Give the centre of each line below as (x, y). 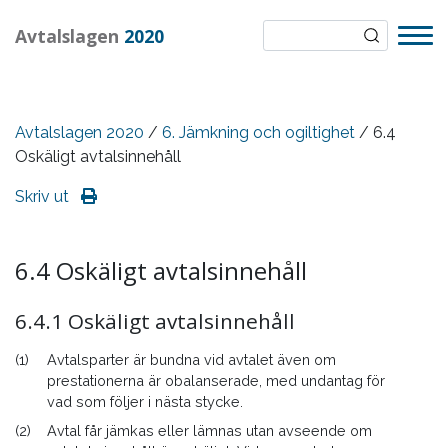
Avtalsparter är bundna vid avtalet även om (191, 359)
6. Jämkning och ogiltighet (258, 132)
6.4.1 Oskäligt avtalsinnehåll (155, 321)
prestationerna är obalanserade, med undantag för (216, 380)
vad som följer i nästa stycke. (145, 401)
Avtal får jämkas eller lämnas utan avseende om (209, 430)
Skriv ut (44, 196)
